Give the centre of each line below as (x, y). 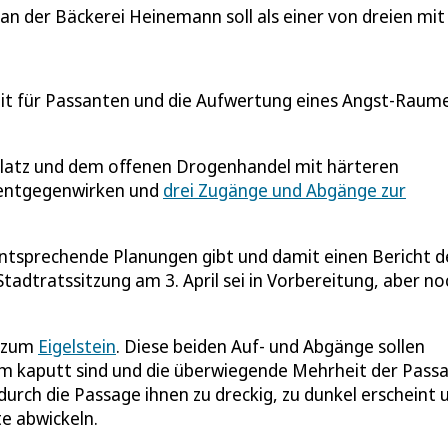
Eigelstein (77, 345)
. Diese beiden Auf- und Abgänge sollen (270, 345)
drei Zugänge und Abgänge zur (284, 189)
